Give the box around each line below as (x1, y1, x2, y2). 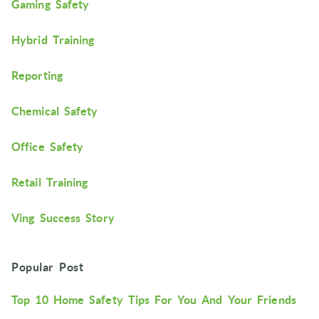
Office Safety (11, 140, 84, 153)
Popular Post (11, 261, 83, 274)
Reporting (11, 68, 63, 82)
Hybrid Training (11, 33, 95, 46)
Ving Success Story (11, 211, 115, 224)
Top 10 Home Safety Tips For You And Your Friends (11, 293, 296, 306)
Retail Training (11, 175, 88, 189)
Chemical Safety (11, 104, 98, 117)
